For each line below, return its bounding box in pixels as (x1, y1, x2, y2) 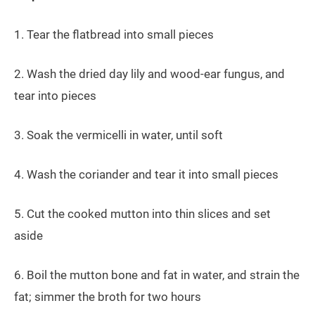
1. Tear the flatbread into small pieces (14, 27, 214, 42)
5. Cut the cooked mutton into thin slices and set (14, 207, 271, 221)
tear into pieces (14, 89, 96, 103)
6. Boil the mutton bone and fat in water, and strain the (14, 268, 300, 283)
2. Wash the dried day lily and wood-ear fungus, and (14, 67, 285, 82)
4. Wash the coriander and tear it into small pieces (14, 167, 278, 182)
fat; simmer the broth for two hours (14, 290, 201, 304)
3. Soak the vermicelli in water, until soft (14, 128, 223, 143)
